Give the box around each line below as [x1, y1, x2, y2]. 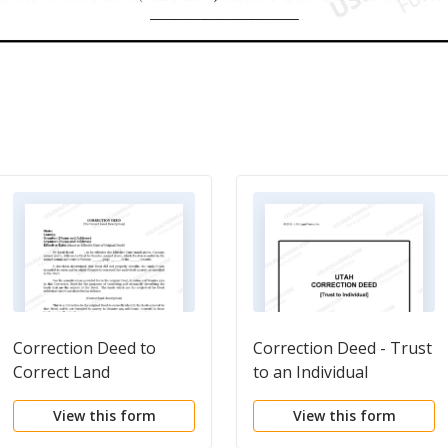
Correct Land [13, 361, 110, 384]
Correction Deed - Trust [253, 337, 432, 360]
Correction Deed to [13, 337, 156, 360]
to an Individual [253, 361, 368, 384]
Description [13, 385, 100, 408]
